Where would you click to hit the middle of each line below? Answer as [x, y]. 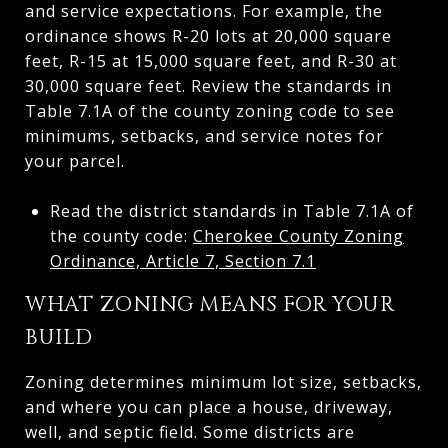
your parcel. [75, 160]
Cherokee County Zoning [298, 235]
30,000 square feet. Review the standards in [208, 85]
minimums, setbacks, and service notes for [204, 135]
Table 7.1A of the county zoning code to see [210, 110]
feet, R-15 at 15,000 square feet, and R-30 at [211, 60]
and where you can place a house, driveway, [209, 406]
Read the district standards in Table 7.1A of [231, 210]
